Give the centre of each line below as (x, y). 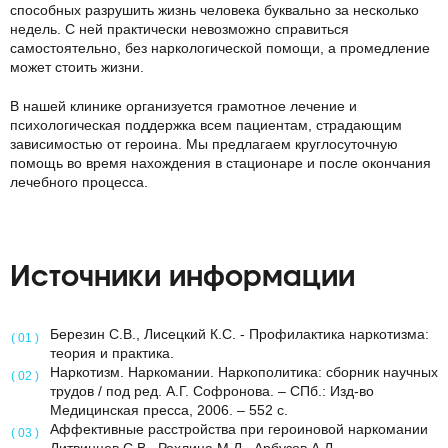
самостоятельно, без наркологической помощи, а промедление (220, 48)
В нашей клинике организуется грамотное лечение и (183, 106)
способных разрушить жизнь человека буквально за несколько (214, 10)
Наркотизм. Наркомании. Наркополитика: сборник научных (244, 372)
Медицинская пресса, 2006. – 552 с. (169, 410)
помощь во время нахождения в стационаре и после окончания (220, 163)
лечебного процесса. (79, 182)
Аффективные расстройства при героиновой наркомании (239, 429)
